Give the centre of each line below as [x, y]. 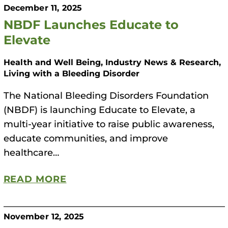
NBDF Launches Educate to [91, 24]
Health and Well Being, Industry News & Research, [112, 62]
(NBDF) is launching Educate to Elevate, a [99, 109]
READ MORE [35, 178]
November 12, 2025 [44, 216]
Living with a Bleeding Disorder [71, 73]
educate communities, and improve [85, 138]
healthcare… [31, 152]
